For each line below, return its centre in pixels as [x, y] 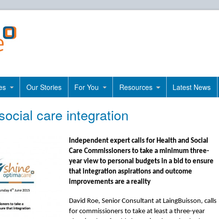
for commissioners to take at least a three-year [137, 212]
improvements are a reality [110, 182]
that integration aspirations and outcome [131, 172]
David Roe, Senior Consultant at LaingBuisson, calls [143, 201]
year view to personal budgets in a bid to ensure [141, 162]
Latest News [192, 87]
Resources [136, 87]
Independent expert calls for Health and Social [139, 141]
